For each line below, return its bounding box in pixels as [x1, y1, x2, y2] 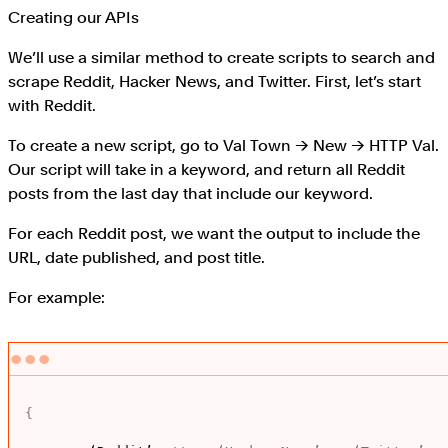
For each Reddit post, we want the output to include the [8, 224, 420, 244]
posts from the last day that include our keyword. [8, 184, 373, 204]
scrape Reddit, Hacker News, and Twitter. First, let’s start [8, 72, 421, 92]
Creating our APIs [8, 8, 139, 28]
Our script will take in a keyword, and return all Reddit [8, 160, 405, 180]
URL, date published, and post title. [8, 248, 265, 268]
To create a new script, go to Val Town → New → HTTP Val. [8, 136, 439, 156]
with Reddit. [8, 96, 96, 116]
